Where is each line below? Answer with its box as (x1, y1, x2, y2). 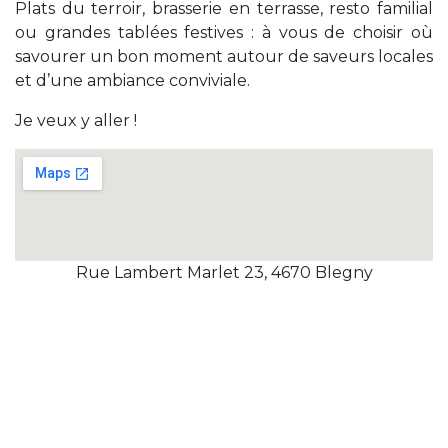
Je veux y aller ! (15, 110, 137, 130)
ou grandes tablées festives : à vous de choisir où (15, 22, 433, 42)
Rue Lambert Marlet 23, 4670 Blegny (75, 262, 373, 282)
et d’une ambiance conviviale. (15, 70, 254, 90)
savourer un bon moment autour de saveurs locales (15, 46, 433, 66)
